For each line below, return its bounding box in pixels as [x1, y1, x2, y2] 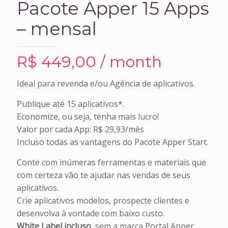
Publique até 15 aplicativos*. [17, 98, 124, 109]
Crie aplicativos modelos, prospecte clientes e [17, 194, 189, 206]
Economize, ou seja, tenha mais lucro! [17, 110, 159, 122]
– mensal [17, 17, 97, 40]
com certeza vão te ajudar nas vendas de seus [17, 169, 190, 181]
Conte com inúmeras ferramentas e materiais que [17, 156, 206, 168]
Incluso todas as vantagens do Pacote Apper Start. [17, 136, 208, 148]
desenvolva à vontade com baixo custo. [17, 207, 164, 219]
